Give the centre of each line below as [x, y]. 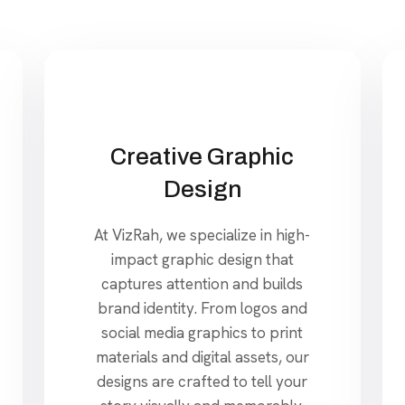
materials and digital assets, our [202, 357]
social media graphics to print [202, 332]
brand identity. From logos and [202, 308]
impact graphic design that [202, 259]
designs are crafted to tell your [202, 381]
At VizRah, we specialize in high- [202, 235]
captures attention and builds [202, 283]
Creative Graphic [202, 156]
